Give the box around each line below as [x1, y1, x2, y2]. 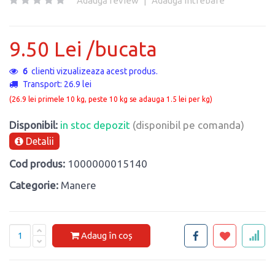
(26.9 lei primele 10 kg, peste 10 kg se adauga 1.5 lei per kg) [9, 95, 212, 103]
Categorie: [9, 179, 58, 191]
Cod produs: [9, 157, 65, 169]
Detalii [23, 135, 54, 147]
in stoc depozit [60, 118, 133, 131]
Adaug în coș [80, 230, 133, 241]
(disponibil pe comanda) [133, 118, 244, 131]
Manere [61, 179, 96, 191]
